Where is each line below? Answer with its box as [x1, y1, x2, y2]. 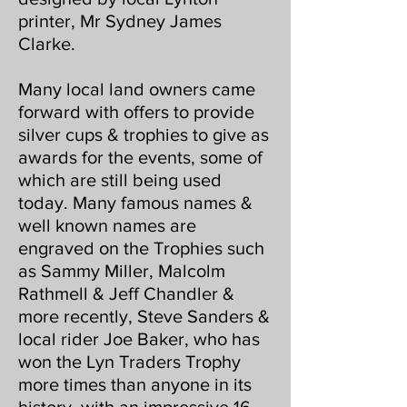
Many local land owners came [18, 79, 255, 99]
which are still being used [18, 170, 222, 190]
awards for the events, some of [18, 147, 263, 167]
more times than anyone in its [18, 374, 252, 394]
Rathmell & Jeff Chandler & [18, 283, 234, 303]
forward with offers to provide [18, 102, 254, 122]
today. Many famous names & [18, 193, 253, 213]
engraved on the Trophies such [18, 238, 264, 258]
